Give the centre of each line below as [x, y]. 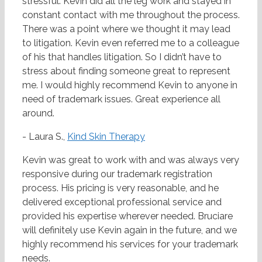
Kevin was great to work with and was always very [131, 160]
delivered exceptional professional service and [122, 202]
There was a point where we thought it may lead [126, 29]
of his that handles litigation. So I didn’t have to [122, 57]
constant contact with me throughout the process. [131, 15]
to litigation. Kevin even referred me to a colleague [131, 43]
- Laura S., [45, 137]
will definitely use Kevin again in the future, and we [130, 230]
